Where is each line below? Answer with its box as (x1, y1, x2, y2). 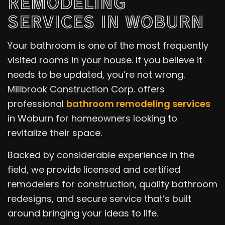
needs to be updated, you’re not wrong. (8, 68, 185, 81)
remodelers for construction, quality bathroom (8, 177, 217, 190)
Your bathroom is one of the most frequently (8, 39, 208, 52)
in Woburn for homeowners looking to (8, 111, 177, 125)
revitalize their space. (8, 126, 102, 139)
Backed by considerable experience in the (8, 148, 194, 161)
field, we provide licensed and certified (8, 163, 180, 176)
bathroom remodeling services (66, 97, 210, 110)
